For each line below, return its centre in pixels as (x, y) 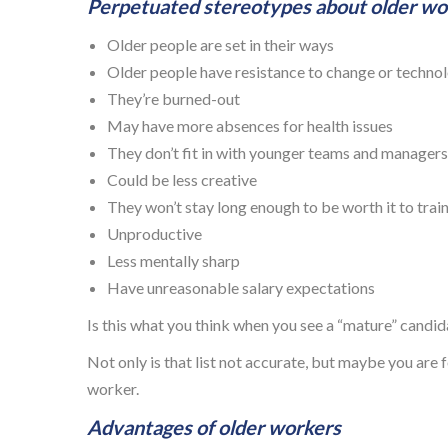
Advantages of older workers (214, 427)
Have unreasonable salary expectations (241, 288)
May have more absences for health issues (250, 126)
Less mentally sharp (173, 261)
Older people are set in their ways (220, 45)
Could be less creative (182, 180)
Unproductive (154, 234)
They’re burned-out (173, 99)
